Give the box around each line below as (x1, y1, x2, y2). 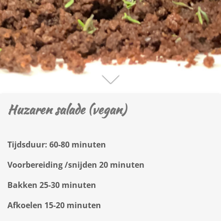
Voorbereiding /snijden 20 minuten (7, 159, 145, 170)
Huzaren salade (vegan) (7, 100, 126, 119)
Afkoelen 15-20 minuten (7, 200, 101, 211)
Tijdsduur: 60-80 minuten (7, 139, 106, 150)
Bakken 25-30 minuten (7, 180, 96, 190)
